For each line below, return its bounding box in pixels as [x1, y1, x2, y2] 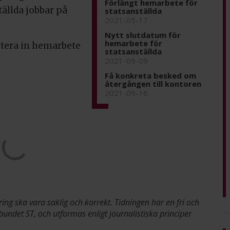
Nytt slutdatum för [105, 29, 181, 40]
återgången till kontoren [105, 78, 201, 89]
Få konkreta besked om [105, 70, 196, 81]
